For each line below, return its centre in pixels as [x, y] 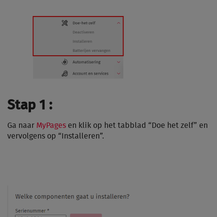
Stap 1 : [30, 106]
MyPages [51, 126]
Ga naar [22, 126]
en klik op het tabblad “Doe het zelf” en [137, 126]
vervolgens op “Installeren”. [56, 136]
